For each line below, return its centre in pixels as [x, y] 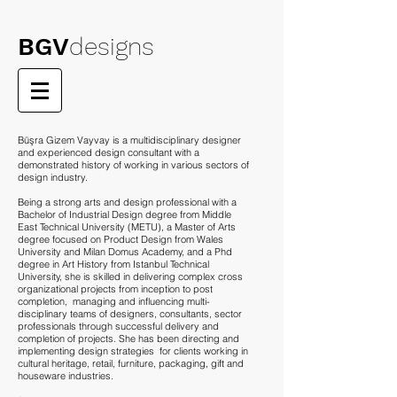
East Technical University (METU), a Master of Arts [127, 227]
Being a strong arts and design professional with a [127, 202]
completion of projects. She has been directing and [128, 339]
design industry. [54, 177]
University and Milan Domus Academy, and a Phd [125, 252]
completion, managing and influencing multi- [114, 301]
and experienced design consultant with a [109, 152]
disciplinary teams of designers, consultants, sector [130, 314]
